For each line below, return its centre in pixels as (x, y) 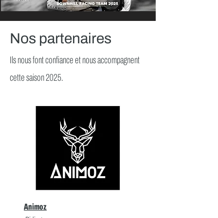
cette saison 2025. (37, 77)
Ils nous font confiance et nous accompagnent (75, 60)
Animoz (35, 207)
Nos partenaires (61, 38)
